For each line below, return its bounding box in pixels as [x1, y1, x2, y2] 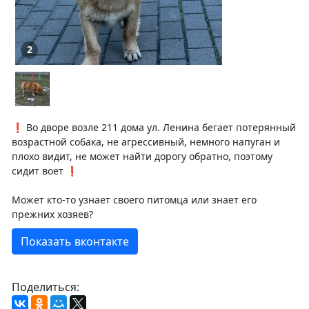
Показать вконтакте [21, 233, 129, 249]
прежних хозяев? [12, 207, 93, 221]
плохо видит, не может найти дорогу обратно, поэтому [12, 149, 272, 163]
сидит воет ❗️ [12, 163, 78, 177]
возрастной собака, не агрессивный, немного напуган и [12, 134, 280, 148]
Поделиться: [12, 279, 79, 295]
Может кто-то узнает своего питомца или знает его [12, 192, 257, 206]
